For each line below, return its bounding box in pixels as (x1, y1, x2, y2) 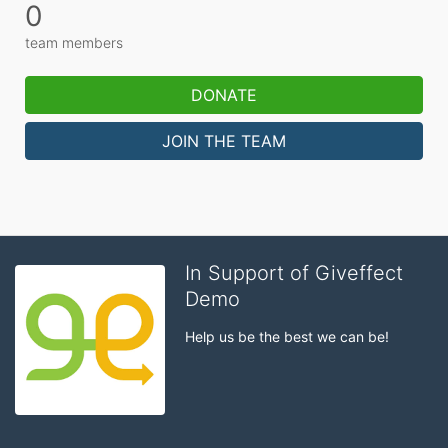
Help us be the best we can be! (185, 328, 389, 345)
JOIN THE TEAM (162, 131, 286, 151)
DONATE (191, 85, 257, 105)
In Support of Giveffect (185, 261, 403, 285)
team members (25, 34, 123, 51)
